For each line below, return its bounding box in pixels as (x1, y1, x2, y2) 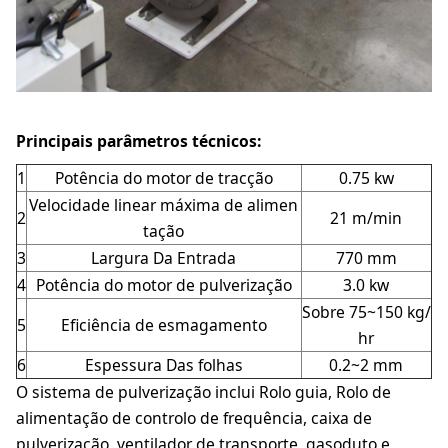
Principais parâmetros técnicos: (15, 130, 261, 153)
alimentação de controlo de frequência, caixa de (15, 407, 372, 430)
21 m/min (330, 207, 403, 230)
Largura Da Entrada (91, 247, 237, 270)
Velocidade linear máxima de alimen (29, 194, 299, 217)
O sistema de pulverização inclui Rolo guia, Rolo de (15, 381, 391, 404)
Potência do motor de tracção (54, 167, 273, 190)
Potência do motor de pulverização (35, 274, 292, 297)
